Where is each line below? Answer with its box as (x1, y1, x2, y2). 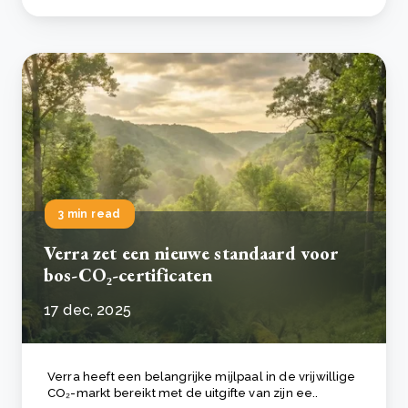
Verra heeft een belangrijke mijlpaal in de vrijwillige (47, 370, 356, 384)
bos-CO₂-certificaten (44, 263, 213, 288)
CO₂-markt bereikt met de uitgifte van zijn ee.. (47, 386, 319, 401)
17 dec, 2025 (44, 301, 131, 320)
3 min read (58, 208, 121, 221)
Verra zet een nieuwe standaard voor (44, 241, 339, 266)
